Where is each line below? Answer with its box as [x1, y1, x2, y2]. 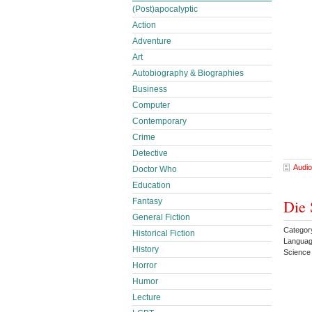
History [132, 244, 159, 254]
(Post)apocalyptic [132, 4, 198, 14]
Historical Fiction [132, 228, 195, 238]
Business [132, 84, 167, 94]
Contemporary [132, 116, 187, 126]
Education [132, 180, 171, 190]
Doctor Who [132, 164, 177, 174]
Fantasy [132, 196, 162, 206]
